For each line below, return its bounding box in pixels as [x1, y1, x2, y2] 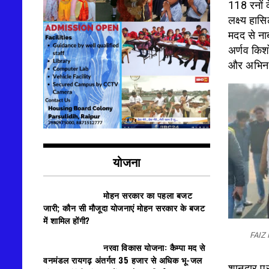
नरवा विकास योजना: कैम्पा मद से [103, 240, 205, 253]
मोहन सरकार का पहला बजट [103, 189, 192, 202]
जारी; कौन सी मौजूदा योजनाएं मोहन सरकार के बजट [43, 201, 205, 214]
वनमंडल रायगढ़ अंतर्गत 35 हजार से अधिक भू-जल [43, 253, 202, 266]
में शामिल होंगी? [43, 214, 90, 227]
